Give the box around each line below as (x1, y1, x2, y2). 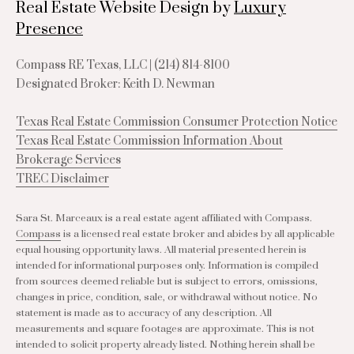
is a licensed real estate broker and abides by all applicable (61, 228, 335, 240)
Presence (16, 20, 83, 40)
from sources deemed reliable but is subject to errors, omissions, (16, 275, 318, 288)
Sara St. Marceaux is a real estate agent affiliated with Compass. (16, 212, 312, 224)
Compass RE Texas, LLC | (16, 58, 154, 73)
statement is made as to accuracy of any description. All (16, 307, 272, 319)
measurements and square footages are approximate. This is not (16, 322, 314, 335)
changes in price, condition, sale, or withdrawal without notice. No (16, 291, 318, 303)
